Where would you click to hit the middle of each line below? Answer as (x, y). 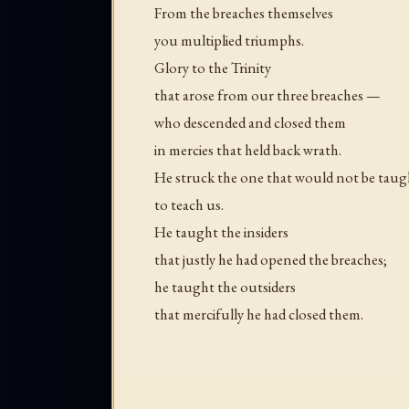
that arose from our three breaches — (267, 95)
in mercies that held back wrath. (248, 150)
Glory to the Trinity (213, 68)
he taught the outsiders (225, 287)
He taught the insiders (221, 232)
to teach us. (189, 205)
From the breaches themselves (244, 13)
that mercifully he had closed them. (259, 315)
